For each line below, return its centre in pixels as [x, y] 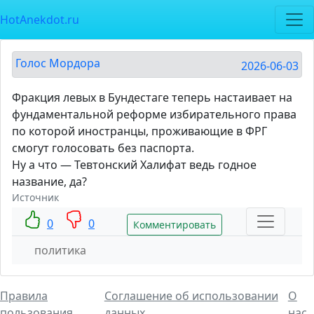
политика [60, 250]
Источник [35, 197]
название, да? [49, 182]
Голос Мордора [58, 63]
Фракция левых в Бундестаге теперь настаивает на [152, 97]
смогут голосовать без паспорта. [103, 148]
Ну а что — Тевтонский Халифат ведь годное [134, 165]
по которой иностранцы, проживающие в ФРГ [139, 131]
